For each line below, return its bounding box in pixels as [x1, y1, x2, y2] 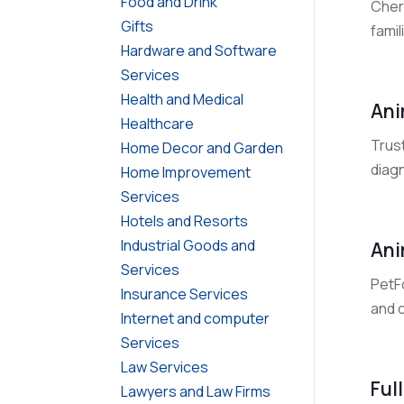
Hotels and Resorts [121, 210, 249, 231]
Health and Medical [121, 88, 244, 109]
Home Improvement [121, 161, 252, 182]
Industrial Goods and [121, 234, 256, 255]
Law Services [121, 356, 209, 377]
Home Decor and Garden [121, 137, 284, 158]
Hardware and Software [121, 40, 278, 60]
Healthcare [121, 113, 195, 133]
